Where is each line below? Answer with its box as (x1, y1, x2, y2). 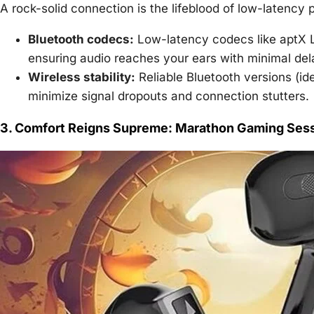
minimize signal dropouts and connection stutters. (28, 88, 309, 103)
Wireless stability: (28, 69, 135, 84)
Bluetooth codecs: (28, 32, 134, 46)
